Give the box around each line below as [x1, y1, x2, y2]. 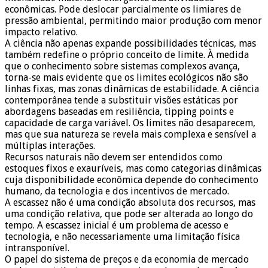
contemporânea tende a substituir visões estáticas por [5, 95, 238, 106]
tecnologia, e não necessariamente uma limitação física [5, 231, 240, 243]
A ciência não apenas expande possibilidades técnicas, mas [5, 38, 256, 50]
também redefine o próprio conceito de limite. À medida [5, 49, 249, 61]
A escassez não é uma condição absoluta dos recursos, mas [5, 197, 255, 209]
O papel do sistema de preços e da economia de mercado [5, 254, 249, 266]
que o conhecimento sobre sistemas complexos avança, [5, 60, 240, 72]
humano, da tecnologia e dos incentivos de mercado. [5, 185, 229, 197]
